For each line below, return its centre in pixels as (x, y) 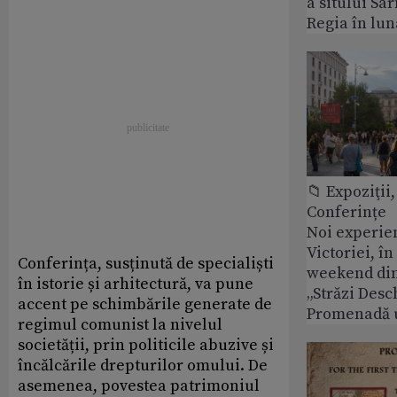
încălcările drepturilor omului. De (143, 366)
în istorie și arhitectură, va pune (136, 284)
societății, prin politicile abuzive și (146, 346)
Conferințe (346, 212)
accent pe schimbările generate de (145, 305)
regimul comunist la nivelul (120, 325)
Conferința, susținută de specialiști (146, 264)
